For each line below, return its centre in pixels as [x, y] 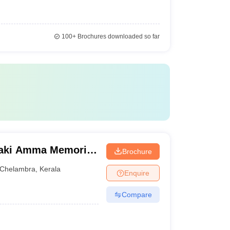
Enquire [137, 173]
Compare [137, 194]
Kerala [50, 169]
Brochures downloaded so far [118, 36]
